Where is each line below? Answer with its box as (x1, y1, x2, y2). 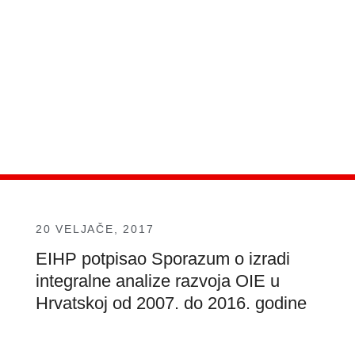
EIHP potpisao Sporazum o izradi (35, 249, 290, 269)
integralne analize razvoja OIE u (35, 271, 280, 292)
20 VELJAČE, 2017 (35, 223, 155, 236)
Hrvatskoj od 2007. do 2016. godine (35, 293, 307, 314)
